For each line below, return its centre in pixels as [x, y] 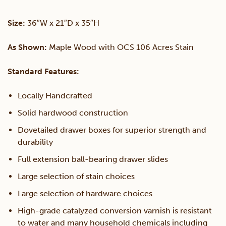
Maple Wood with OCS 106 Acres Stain [120, 47]
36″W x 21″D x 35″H [62, 23]
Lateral [43, 14]
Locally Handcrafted [55, 96]
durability [35, 142]
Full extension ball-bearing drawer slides [93, 159]
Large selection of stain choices [76, 177]
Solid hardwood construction [73, 113]
